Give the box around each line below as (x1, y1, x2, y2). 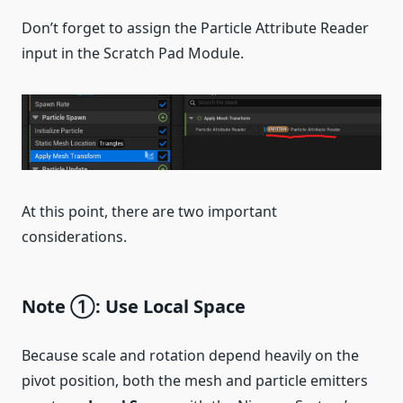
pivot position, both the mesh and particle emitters (22, 371, 368, 391)
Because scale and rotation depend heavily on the (22, 345, 359, 366)
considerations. (22, 227, 127, 247)
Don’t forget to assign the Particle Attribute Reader (22, 17, 369, 38)
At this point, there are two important (22, 201, 277, 222)
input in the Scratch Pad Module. (22, 42, 244, 63)
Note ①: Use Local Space (22, 294, 246, 319)
